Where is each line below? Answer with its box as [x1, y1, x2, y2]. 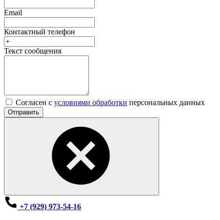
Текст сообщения [4, 47, 61, 55]
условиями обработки [54, 98, 127, 107]
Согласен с [16, 98, 54, 107]
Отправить [8, 109, 39, 116]
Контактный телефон [4, 27, 75, 36]
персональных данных [127, 98, 205, 107]
